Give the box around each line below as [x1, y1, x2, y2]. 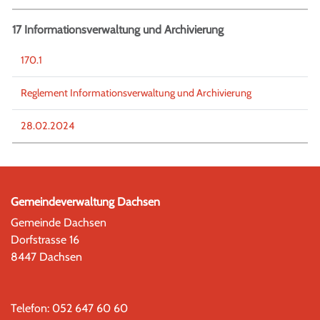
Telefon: [11, 301, 52, 315]
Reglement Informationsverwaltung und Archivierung [21, 86, 251, 99]
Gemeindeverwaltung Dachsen [11, 194, 160, 209]
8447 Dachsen [11, 249, 82, 264]
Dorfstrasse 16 [11, 232, 79, 246]
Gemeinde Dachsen [11, 215, 106, 229]
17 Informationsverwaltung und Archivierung [12, 22, 224, 36]
